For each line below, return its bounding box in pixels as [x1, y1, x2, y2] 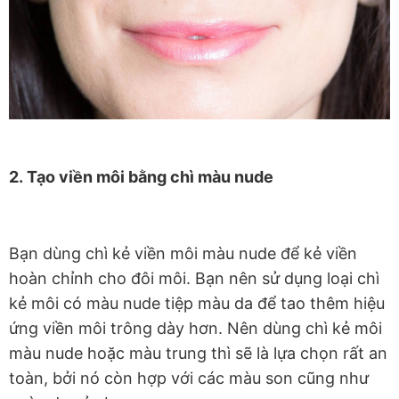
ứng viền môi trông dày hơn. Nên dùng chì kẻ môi [9, 318, 382, 338]
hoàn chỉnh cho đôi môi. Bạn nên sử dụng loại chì [9, 268, 379, 288]
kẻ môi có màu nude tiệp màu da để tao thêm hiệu [9, 293, 385, 313]
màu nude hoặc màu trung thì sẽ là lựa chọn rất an [9, 343, 387, 362]
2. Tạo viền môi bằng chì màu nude [9, 167, 273, 186]
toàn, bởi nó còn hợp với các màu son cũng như [9, 368, 369, 387]
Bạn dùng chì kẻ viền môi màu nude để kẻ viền [9, 243, 357, 263]
